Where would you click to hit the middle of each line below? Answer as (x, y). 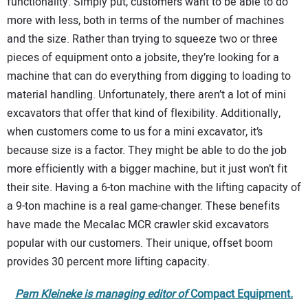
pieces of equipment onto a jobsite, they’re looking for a (143, 58)
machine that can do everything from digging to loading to (149, 77)
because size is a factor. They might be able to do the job (147, 151)
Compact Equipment (240, 295)
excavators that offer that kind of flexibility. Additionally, (144, 114)
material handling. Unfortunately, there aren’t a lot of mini (146, 95)
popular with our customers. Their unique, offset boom (140, 244)
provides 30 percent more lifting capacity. (108, 262)
